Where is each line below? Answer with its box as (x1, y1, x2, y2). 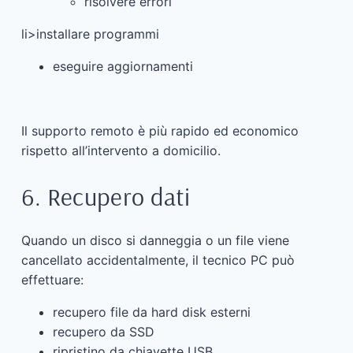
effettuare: (20, 272, 84, 288)
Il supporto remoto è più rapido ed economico (20, 122, 299, 139)
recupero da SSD (52, 324, 154, 340)
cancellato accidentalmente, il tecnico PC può (20, 252, 295, 269)
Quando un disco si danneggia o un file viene (20, 232, 289, 249)
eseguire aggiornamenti (52, 58, 193, 74)
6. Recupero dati (20, 180, 191, 212)
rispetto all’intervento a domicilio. (20, 142, 221, 158)
